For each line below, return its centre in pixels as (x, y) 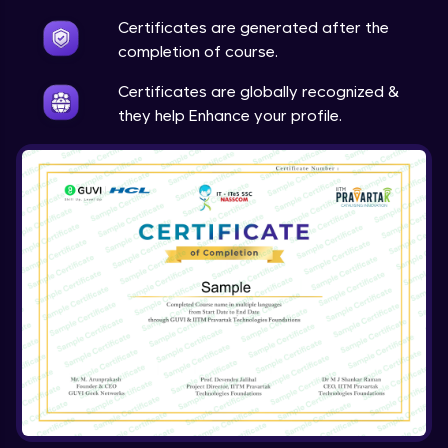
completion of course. (198, 51)
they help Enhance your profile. (230, 115)
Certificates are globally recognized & (258, 91)
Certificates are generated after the (253, 27)
